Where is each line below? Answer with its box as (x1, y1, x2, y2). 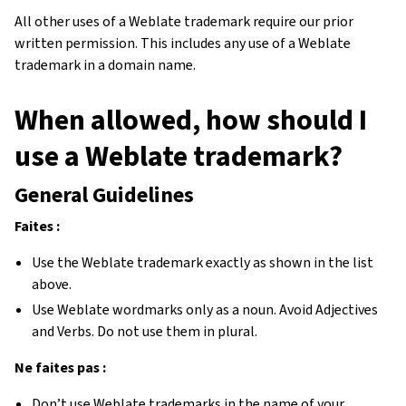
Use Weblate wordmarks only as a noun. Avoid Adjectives (32, 300, 379, 319)
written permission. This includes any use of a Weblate (14, 34, 351, 53)
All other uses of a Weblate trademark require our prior (14, 12, 353, 31)
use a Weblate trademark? (14, 137, 343, 175)
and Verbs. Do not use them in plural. (32, 322, 258, 341)
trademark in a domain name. (14, 55, 196, 74)
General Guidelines (14, 180, 194, 209)
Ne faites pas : (14, 358, 106, 377)
